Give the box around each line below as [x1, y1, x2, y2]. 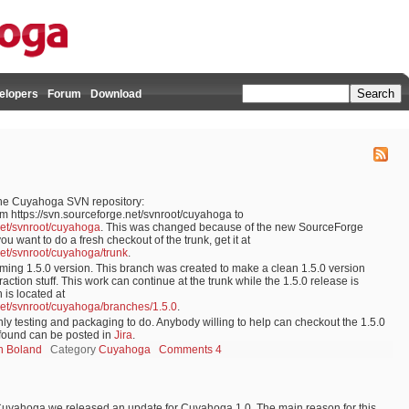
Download [90, 88, 142, 100]
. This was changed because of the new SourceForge [100, 221, 363, 234]
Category [47, 343, 99, 356]
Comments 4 [159, 343, 222, 356]
